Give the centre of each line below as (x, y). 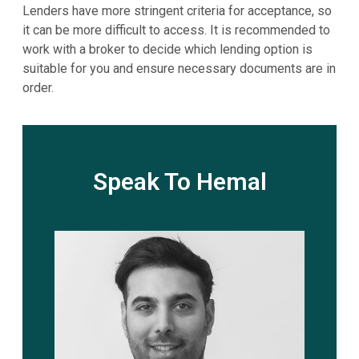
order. (38, 87)
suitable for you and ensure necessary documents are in (179, 68)
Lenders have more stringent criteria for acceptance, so (177, 10)
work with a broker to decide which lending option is (167, 49)
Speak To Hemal (179, 182)
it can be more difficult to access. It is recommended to (176, 30)
